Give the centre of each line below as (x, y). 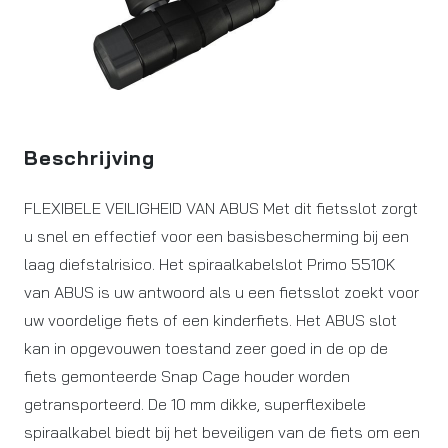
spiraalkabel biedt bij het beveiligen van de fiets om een (222, 432)
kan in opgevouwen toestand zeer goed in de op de (206, 348)
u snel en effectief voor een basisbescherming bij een (216, 236)
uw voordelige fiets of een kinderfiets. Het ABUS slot (210, 320)
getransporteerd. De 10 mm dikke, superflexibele (195, 404)
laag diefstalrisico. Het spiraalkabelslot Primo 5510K (210, 264)
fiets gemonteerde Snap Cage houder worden (187, 376)
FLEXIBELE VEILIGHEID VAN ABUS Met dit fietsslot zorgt (221, 208)
